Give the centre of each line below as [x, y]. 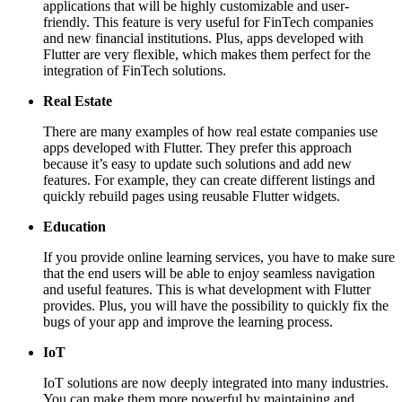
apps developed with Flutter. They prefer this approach [197, 147]
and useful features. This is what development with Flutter [207, 289]
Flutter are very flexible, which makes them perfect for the [207, 54]
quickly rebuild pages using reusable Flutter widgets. [192, 196]
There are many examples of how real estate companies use [210, 131]
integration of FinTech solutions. [135, 70]
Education [74, 226]
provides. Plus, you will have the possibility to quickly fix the [216, 305]
